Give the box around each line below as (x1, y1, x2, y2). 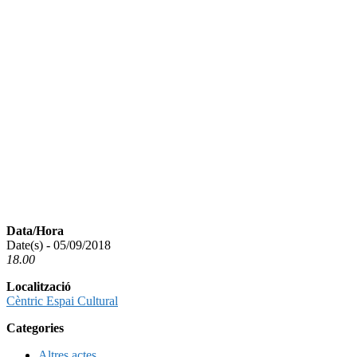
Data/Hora (6, 223, 64, 237)
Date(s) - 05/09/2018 (6, 237, 111, 252)
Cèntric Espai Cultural (6, 293, 118, 308)
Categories (6, 320, 64, 335)
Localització (6, 279, 71, 293)
